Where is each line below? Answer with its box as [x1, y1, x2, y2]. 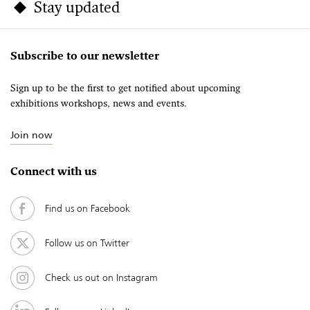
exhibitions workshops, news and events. [10, 98, 187, 109]
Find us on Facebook [45, 201, 130, 217]
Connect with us [10, 166, 97, 178]
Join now [10, 127, 53, 143]
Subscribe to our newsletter [10, 51, 159, 63]
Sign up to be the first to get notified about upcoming [10, 83, 240, 94]
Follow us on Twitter [45, 235, 129, 251]
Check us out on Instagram [45, 270, 158, 286]
